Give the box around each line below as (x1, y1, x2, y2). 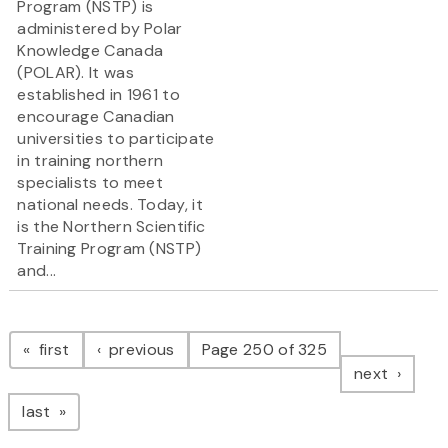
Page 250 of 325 (201, 339, 328, 361)
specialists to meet (17, 172, 164, 194)
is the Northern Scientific (17, 216, 206, 238)
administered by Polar (17, 18, 183, 40)
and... (17, 260, 57, 282)
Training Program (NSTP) (17, 238, 202, 260)
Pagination (8, 308, 169, 351)
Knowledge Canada (17, 40, 164, 62)
